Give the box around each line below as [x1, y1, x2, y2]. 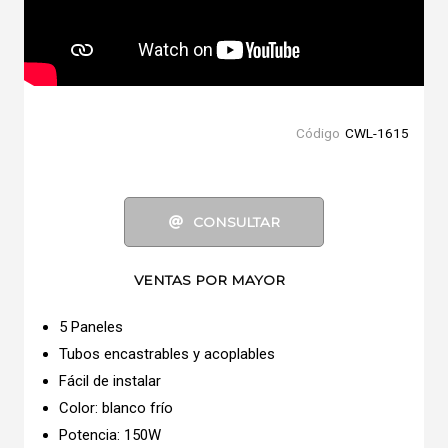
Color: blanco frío [59, 399, 173, 417]
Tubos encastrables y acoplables [59, 345, 275, 363]
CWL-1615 [345, 125, 409, 141]
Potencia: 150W [59, 426, 161, 444]
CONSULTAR [192, 214, 280, 230]
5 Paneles [59, 318, 123, 336]
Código [296, 125, 340, 141]
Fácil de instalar [59, 372, 161, 390]
